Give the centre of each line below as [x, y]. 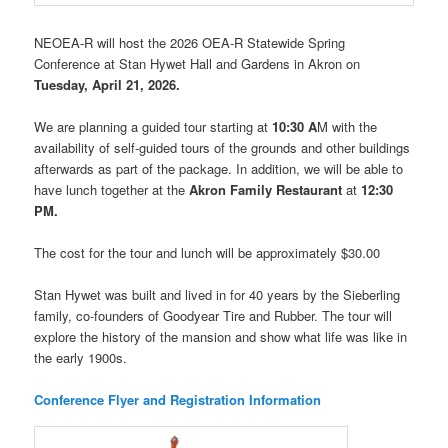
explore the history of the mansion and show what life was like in [221, 337]
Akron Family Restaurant [266, 190]
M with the [347, 127]
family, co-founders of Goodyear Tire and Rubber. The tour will [213, 316]
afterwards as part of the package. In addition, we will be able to [219, 169]
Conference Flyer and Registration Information [180, 400]
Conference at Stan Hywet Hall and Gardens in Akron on [197, 63]
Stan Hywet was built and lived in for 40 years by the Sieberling [217, 295]
